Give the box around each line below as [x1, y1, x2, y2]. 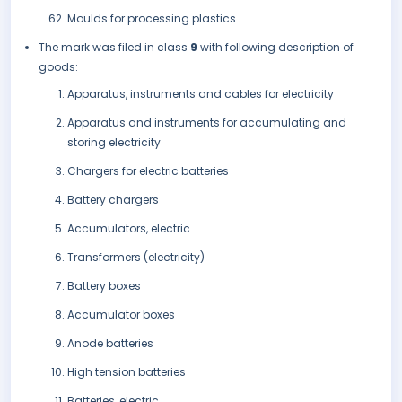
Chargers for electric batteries [67, 163, 229, 179]
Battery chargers [67, 192, 159, 208]
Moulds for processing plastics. [67, 11, 239, 27]
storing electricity [67, 135, 161, 151]
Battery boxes [67, 278, 141, 294]
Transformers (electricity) [67, 249, 205, 266]
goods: [39, 59, 78, 75]
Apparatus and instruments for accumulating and [67, 115, 346, 131]
